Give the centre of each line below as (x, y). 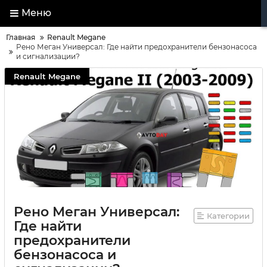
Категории (228, 216)
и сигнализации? (48, 56)
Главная (21, 37)
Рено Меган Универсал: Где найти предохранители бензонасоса (136, 47)
